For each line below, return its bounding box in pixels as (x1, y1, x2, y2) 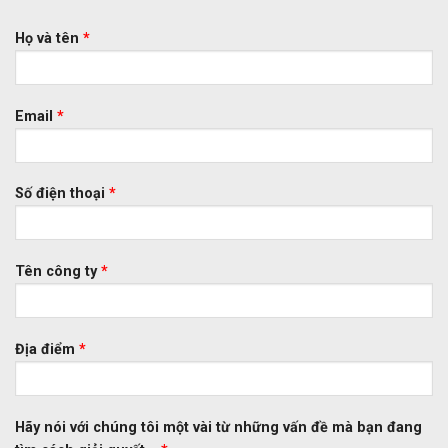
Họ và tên (15, 29, 83, 47)
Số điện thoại (15, 185, 109, 203)
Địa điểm (15, 340, 79, 358)
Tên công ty (15, 263, 101, 281)
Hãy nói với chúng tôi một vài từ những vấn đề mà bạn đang (15, 418, 422, 436)
